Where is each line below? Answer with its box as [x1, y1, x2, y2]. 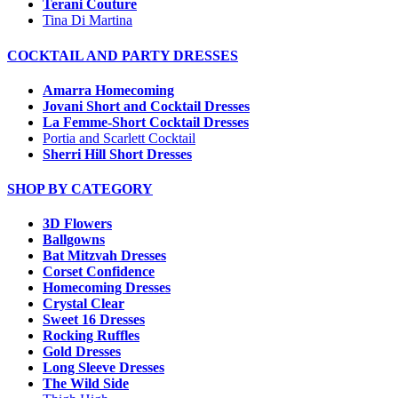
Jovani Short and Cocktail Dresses [43, 98, 250, 114]
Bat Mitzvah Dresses [43, 248, 166, 264]
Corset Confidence [43, 264, 155, 280]
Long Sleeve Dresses [43, 360, 164, 376]
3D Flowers [43, 216, 112, 232]
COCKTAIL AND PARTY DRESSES [7, 47, 238, 63]
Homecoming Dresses [43, 280, 171, 296]
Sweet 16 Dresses [43, 312, 145, 328]
